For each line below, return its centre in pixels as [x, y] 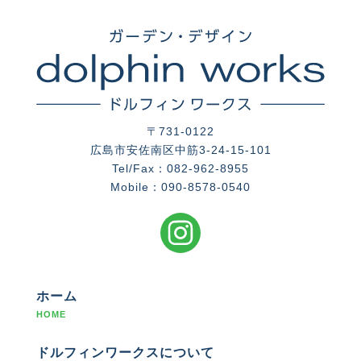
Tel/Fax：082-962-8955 [180, 168]
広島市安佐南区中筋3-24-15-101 [180, 149]
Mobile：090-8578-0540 [180, 187]
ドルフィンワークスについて [125, 352]
